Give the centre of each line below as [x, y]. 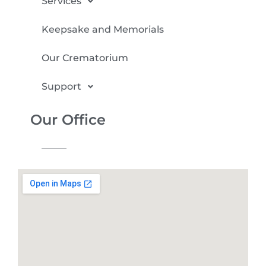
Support [61, 86]
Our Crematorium [85, 58]
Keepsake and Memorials [103, 29]
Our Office [68, 119]
